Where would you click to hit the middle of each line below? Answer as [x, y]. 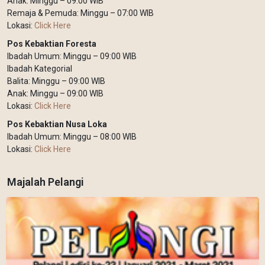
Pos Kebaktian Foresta [52, 44]
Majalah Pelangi [46, 182]
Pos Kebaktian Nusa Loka [57, 125]
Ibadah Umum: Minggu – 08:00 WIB [72, 137]
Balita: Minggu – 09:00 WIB [56, 81]
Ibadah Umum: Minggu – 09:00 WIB [72, 56]
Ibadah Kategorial [40, 69]
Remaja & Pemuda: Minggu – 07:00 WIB [80, 13]
